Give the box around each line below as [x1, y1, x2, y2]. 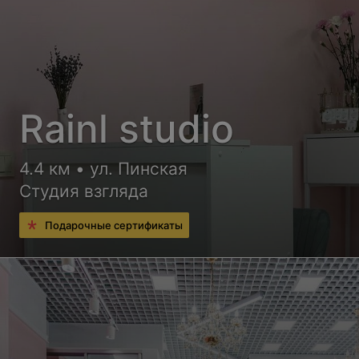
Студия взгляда [19, 180, 149, 201]
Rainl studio [19, 104, 235, 152]
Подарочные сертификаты [45, 218, 184, 232]
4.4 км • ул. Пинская [19, 158, 188, 179]
